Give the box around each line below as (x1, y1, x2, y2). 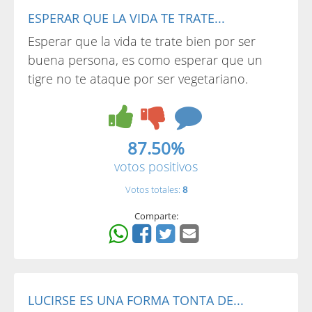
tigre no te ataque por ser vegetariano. (28, 70, 248, 87)
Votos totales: (125, 183, 182, 196)
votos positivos (114, 158, 198, 175)
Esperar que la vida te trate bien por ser (28, 33, 256, 49)
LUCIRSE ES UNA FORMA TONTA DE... (28, 292, 244, 309)
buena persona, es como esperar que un (28, 52, 263, 68)
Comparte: (134, 210, 178, 222)
